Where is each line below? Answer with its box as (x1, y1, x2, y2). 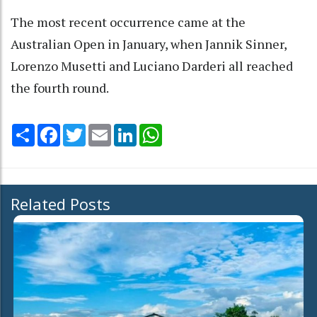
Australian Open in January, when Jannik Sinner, (11, 35, 287, 52)
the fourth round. (11, 79, 109, 96)
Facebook (60, 122, 107, 137)
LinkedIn (137, 122, 177, 137)
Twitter (86, 122, 122, 137)
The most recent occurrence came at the (11, 13, 246, 30)
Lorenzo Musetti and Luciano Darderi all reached (11, 57, 293, 74)
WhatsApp (162, 122, 212, 137)
